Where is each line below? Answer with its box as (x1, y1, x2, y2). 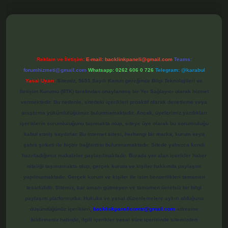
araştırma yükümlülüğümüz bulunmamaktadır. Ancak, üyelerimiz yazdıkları (21, 110, 207, 116)
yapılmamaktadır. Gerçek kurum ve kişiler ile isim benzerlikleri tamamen (23, 174, 205, 180)
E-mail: (85, 56, 105, 63)
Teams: (174, 56, 192, 63)
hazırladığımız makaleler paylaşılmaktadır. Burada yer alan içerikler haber (21, 153, 207, 159)
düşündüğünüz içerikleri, (30, 206, 93, 212)
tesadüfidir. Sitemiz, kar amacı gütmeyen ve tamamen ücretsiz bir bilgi (26, 185, 202, 191)
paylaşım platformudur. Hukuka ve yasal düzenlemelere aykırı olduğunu (24, 195, 204, 202)
